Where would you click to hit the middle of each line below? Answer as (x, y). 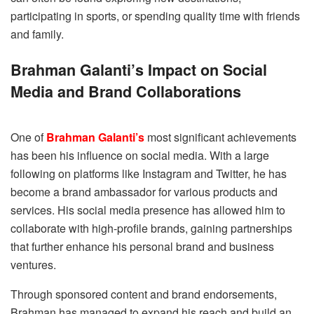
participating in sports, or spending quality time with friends (155, 16)
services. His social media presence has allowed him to (148, 210)
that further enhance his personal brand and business (142, 246)
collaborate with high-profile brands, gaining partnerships (151, 228)
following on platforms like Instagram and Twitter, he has (149, 173)
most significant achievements (220, 137)
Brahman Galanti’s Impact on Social (139, 69)
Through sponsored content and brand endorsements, (144, 294)
